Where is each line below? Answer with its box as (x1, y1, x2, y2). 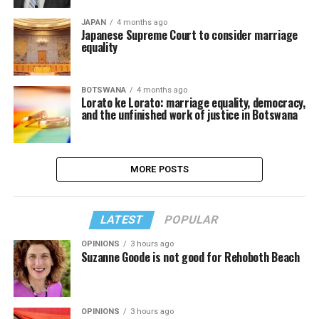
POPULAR (163, 213, 221, 226)
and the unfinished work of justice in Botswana (80, 106, 298, 123)
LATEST (99, 213, 146, 226)
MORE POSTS (130, 164, 189, 174)
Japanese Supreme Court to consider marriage (80, 26, 298, 43)
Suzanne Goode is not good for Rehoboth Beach (80, 249, 300, 266)
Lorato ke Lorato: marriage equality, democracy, (80, 94, 305, 111)
